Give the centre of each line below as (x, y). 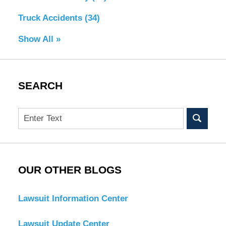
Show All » (39, 39)
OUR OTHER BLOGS (70, 170)
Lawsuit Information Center (73, 198)
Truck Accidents (51, 18)
